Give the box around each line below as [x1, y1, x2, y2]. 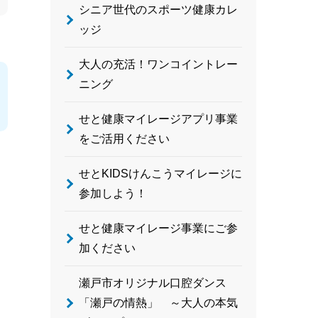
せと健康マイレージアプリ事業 [79, 113, 238, 125]
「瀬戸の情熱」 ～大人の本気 [79, 297, 238, 309]
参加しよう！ [79, 187, 147, 199]
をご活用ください [79, 133, 170, 145]
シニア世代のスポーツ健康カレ [79, 4, 238, 16]
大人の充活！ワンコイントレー [79, 58, 238, 70]
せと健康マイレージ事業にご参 [79, 222, 238, 234]
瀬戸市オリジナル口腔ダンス [79, 277, 226, 289]
